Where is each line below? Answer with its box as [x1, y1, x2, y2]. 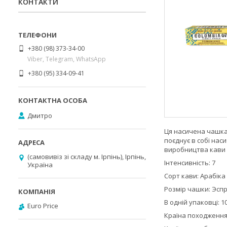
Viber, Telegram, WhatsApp [27, 54, 106, 63]
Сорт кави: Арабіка [164, 171, 225, 180]
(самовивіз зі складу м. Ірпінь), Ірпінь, [27, 152, 146, 161]
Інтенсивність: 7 [164, 158, 215, 167]
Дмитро [27, 110, 52, 120]
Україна [27, 160, 53, 169]
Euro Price [27, 201, 58, 210]
